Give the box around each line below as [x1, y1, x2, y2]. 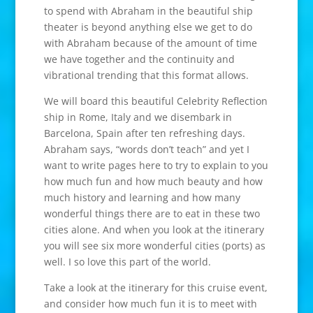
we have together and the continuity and [43, 52, 235, 66]
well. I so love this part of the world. [43, 254, 211, 268]
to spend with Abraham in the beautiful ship [43, 3, 253, 17]
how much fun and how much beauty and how [43, 174, 263, 188]
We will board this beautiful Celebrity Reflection [43, 94, 268, 108]
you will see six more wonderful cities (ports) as [43, 238, 265, 252]
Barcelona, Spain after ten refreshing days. [43, 126, 245, 140]
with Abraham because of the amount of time [43, 36, 257, 50]
